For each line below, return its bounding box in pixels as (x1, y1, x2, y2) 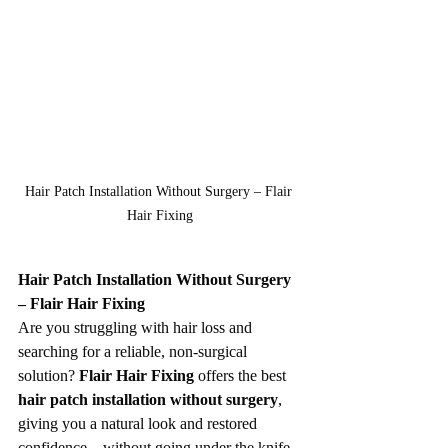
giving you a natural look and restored (18, 415, 261, 433)
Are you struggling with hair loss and (18, 319, 256, 337)
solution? (18, 367, 79, 385)
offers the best (194, 367, 290, 385)
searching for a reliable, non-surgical (18, 343, 251, 361)
